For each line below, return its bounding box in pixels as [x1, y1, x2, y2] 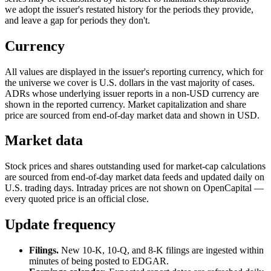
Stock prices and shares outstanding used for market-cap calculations [5, 161, 266, 172]
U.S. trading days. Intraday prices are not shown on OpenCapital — [5, 183, 264, 194]
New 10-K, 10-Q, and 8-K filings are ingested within [59, 245, 264, 256]
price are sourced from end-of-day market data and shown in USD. [5, 109, 260, 120]
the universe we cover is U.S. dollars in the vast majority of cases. [5, 77, 255, 88]
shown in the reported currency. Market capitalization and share [5, 99, 246, 109]
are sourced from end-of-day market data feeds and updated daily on [5, 172, 264, 183]
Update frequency [5, 217, 116, 233]
